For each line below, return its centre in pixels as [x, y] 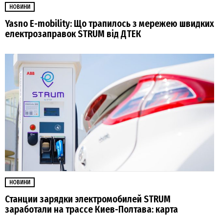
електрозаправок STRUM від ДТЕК [73, 34]
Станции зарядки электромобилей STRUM [88, 199]
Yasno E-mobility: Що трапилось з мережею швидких [109, 23]
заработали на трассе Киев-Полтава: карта [91, 210]
